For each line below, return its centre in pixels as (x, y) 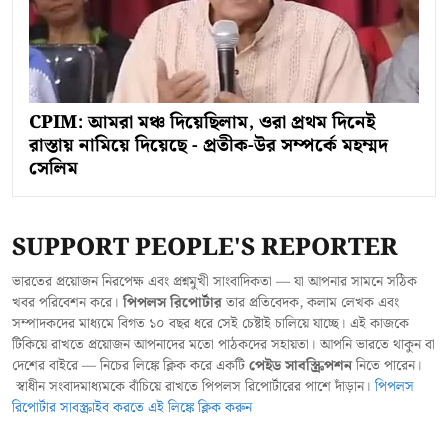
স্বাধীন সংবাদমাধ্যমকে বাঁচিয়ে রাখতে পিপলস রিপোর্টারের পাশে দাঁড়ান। (193, 387)
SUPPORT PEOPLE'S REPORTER (205, 248)
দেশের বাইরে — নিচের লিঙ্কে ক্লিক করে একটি (130, 366)
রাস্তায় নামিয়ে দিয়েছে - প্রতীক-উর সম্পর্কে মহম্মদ (208, 146)
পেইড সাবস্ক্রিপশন (300, 366)
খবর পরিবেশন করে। (67, 303)
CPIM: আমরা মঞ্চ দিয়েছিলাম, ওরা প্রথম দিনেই (202, 123)
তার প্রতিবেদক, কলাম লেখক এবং (310, 303)
